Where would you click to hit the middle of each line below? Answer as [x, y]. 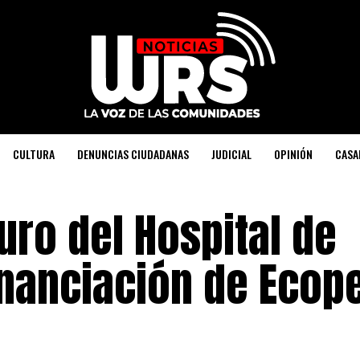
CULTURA [34, 154]
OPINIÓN [293, 154]
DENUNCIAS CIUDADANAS [133, 154]
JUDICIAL [231, 154]
